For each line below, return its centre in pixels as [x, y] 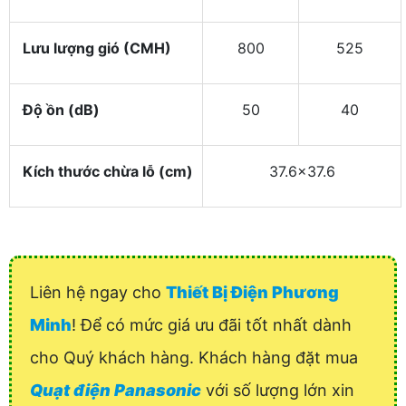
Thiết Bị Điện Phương [252, 293]
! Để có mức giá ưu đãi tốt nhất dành [212, 325]
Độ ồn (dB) [59, 110]
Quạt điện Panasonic [116, 391]
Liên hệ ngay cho [98, 293]
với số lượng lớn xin [278, 391]
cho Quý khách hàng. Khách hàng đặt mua [194, 358]
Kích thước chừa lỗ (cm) [106, 172]
